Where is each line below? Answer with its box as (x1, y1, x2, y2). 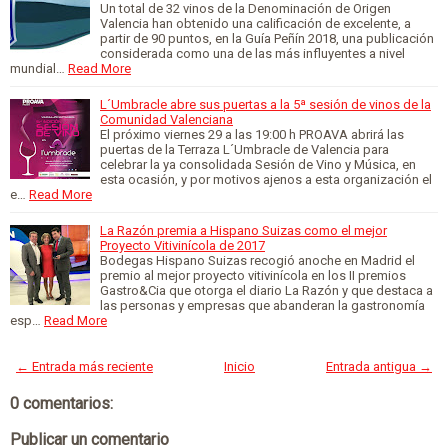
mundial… (10, 61, 65, 76)
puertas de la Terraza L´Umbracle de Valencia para (100, 142, 389, 157)
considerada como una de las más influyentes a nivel (100, 46, 405, 61)
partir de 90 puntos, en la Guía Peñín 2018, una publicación (100, 31, 434, 46)
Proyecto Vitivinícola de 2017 (100, 238, 265, 253)
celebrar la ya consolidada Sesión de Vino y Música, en (100, 157, 416, 172)
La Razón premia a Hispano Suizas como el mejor (100, 223, 387, 238)
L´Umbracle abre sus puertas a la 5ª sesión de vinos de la (100, 97, 431, 112)
